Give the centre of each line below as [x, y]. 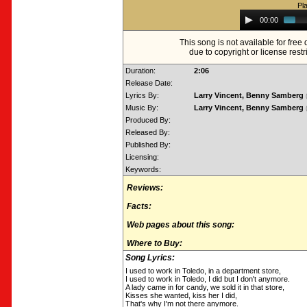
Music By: [142, 108]
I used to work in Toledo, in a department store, [203, 271]
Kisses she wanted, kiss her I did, [181, 295]
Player [252, 24]
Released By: [148, 132]
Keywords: [143, 169]
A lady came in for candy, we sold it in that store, [205, 287]
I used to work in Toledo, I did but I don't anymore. [208, 279]
